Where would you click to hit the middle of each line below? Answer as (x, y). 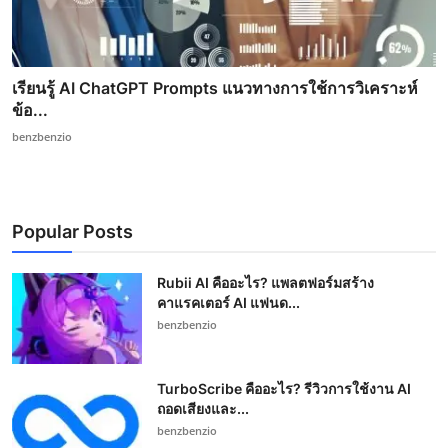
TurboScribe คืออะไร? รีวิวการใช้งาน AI (284, 389)
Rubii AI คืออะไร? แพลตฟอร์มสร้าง (265, 283)
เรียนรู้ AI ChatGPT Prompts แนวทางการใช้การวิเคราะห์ (215, 88)
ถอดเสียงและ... (203, 409)
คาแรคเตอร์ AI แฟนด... (228, 303)
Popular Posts (72, 232)
